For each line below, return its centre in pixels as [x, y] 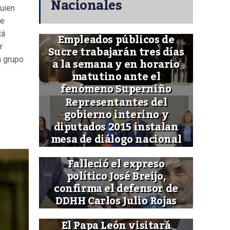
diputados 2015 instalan [116, 128]
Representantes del [116, 103]
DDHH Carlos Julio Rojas [116, 202]
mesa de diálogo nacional [116, 140]
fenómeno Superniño [116, 90]
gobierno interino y [116, 115]
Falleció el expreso [116, 165]
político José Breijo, [116, 177]
